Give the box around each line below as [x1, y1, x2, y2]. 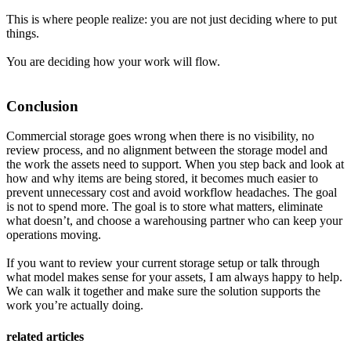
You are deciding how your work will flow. [6, 55, 220, 68]
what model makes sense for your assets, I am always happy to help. [6, 270, 342, 284]
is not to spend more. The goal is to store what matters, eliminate [6, 200, 323, 214]
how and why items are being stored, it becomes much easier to [6, 172, 318, 186]
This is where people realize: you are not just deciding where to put [6, 13, 337, 26]
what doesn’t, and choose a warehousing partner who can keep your [6, 214, 342, 228]
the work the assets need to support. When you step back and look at [6, 157, 344, 172]
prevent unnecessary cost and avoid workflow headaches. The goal [6, 186, 337, 200]
